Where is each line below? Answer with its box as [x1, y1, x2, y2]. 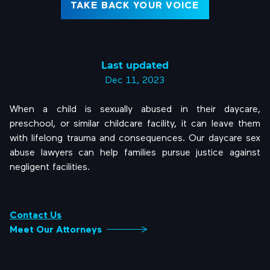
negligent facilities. [10, 160, 90, 172]
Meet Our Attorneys [10, 223, 102, 235]
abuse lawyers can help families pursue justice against [10, 146, 260, 157]
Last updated [101, 58, 169, 71]
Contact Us [10, 209, 61, 221]
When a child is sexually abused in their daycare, [10, 102, 260, 114]
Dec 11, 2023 [105, 74, 165, 85]
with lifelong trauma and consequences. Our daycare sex [10, 131, 260, 143]
